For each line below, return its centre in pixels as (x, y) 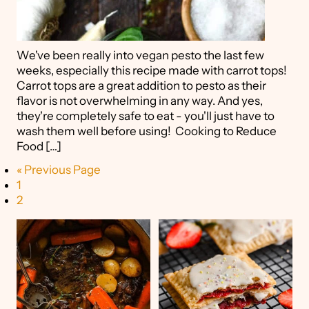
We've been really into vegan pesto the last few (140, 55)
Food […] (39, 146)
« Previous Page (59, 170)
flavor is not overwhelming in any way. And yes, (140, 101)
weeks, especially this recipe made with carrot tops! (152, 70)
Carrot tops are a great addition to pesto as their (141, 86)
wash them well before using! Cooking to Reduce (147, 131)
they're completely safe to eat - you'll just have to (146, 116)
